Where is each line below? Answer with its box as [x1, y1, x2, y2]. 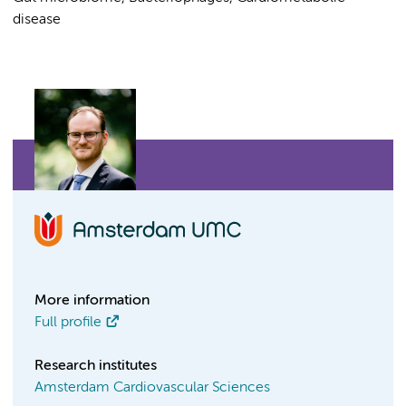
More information [34, 294, 150, 308]
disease [13, 13, 61, 27]
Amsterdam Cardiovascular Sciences [34, 381, 270, 395]
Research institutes [34, 359, 157, 373]
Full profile [34, 315, 101, 330]
